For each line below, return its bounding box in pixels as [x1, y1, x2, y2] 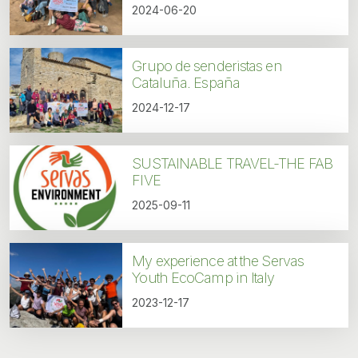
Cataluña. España [132, 74, 240, 92]
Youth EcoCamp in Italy [132, 269, 275, 287]
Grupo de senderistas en [132, 58, 282, 75]
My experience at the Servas [132, 253, 304, 270]
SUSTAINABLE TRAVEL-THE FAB [132, 155, 332, 173]
